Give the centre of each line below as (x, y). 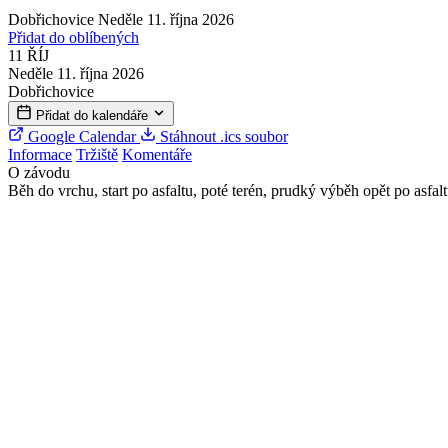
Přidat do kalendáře (94, 115)
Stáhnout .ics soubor (222, 136)
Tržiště (97, 154)
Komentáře (157, 154)
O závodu (39, 172)
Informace (40, 154)
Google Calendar (82, 136)
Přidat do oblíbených (73, 37)
